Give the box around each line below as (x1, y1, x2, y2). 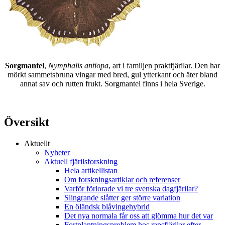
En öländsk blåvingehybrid (64, 202, 150, 211)
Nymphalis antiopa (48, 61, 108, 70)
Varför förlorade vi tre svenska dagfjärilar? (64, 184, 198, 193)
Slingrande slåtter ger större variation (64, 193, 180, 202)
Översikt (4, 115, 49, 129)
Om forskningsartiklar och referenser (64, 175, 180, 184)
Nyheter (44, 148, 70, 157)
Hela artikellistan (64, 166, 118, 175)
